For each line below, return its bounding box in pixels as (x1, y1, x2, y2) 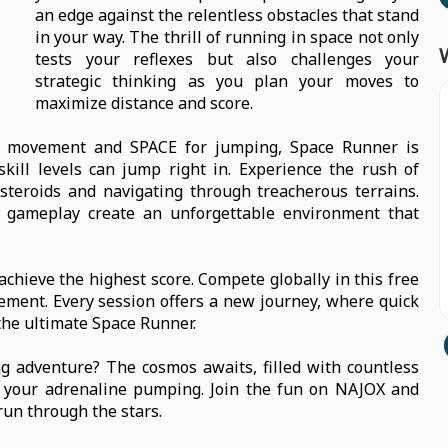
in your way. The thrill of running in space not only (35, 26, 419, 48)
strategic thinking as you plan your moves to (35, 70, 419, 92)
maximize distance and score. (35, 92, 253, 114)
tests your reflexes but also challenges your (35, 48, 419, 70)
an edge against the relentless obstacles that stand (35, 4, 419, 26)
